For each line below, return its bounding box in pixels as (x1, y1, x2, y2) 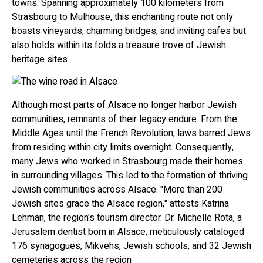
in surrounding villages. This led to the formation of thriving (12, 168, 248, 183)
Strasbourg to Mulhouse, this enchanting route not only (12, 9, 233, 24)
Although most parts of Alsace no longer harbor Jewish (12, 98, 237, 113)
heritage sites (12, 52, 68, 66)
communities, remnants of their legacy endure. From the (12, 112, 237, 127)
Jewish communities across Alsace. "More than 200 (12, 183, 222, 197)
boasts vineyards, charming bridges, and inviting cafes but (12, 23, 246, 38)
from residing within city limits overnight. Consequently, (12, 140, 234, 155)
